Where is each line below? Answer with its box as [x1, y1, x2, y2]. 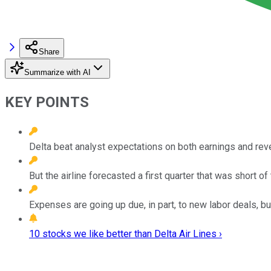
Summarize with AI [24, 67, 91, 77]
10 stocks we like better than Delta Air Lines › [29, 227, 222, 240]
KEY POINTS [5, 93, 89, 111]
